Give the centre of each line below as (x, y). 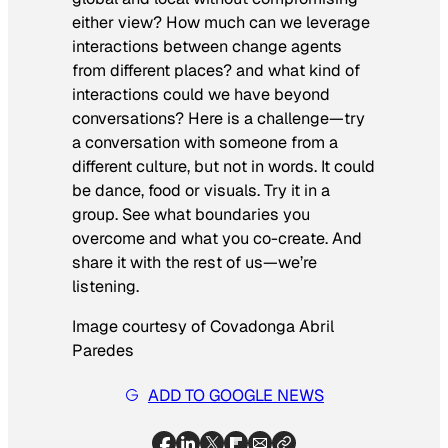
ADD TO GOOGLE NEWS (236, 395)
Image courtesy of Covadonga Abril (203, 327)
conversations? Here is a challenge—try (218, 119)
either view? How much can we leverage (221, 23)
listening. (105, 287)
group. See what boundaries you (191, 215)
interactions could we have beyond (201, 95)
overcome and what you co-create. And (217, 239)
